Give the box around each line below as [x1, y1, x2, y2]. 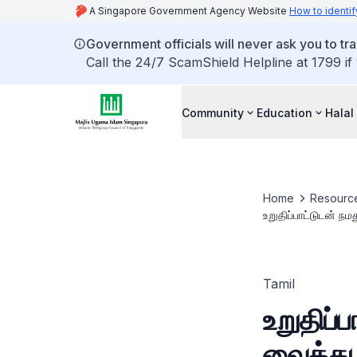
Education [257, 105, 312, 120]
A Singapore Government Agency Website [89, 5, 289, 17]
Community [182, 105, 244, 120]
